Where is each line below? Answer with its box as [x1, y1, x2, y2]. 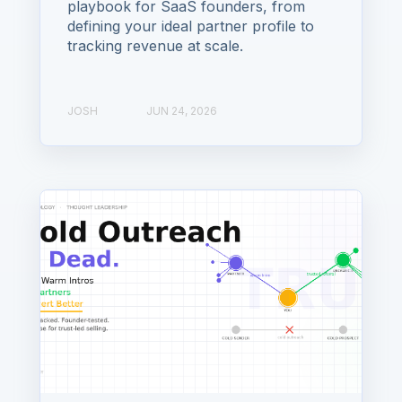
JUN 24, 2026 [146, 104, 217, 118]
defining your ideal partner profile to [67, 16, 314, 35]
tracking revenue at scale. [67, 36, 243, 55]
